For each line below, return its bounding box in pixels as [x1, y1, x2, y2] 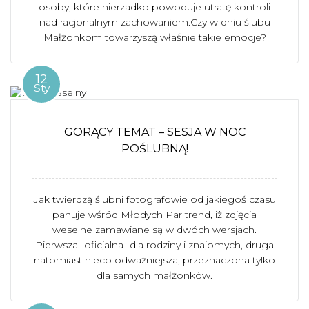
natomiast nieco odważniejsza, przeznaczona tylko [34, 254, 275, 266]
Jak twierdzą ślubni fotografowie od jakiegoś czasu [33, 193, 276, 206]
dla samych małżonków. [97, 269, 212, 281]
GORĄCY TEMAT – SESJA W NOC [63, 126, 246, 139]
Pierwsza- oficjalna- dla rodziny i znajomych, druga [35, 239, 274, 251]
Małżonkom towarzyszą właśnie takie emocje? [43, 31, 266, 43]
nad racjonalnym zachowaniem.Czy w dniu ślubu [39, 16, 270, 28]
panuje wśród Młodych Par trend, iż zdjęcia [52, 208, 257, 221]
